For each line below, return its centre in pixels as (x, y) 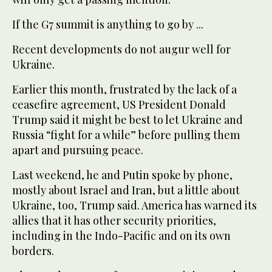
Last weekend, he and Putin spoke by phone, (122, 175)
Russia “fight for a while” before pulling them (126, 134)
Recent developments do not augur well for (121, 49)
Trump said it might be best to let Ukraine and (127, 119)
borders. (33, 250)
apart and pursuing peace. (78, 150)
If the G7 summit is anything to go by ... (108, 24)
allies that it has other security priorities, (114, 220)
